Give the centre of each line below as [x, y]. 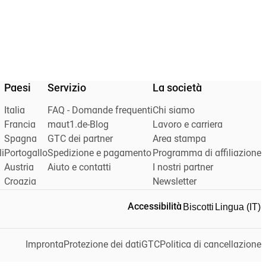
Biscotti [198, 207]
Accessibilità [155, 208]
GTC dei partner [80, 140]
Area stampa [179, 140]
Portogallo [26, 154]
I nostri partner [183, 168]
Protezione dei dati [102, 246]
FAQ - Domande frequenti [100, 111]
